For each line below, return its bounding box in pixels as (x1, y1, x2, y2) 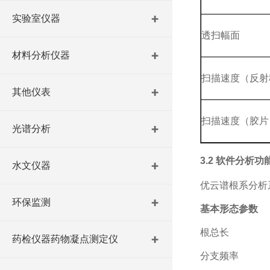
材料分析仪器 (12, 50, 70, 60)
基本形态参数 (199, 204, 258, 214)
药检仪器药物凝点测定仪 (12, 234, 118, 244)
